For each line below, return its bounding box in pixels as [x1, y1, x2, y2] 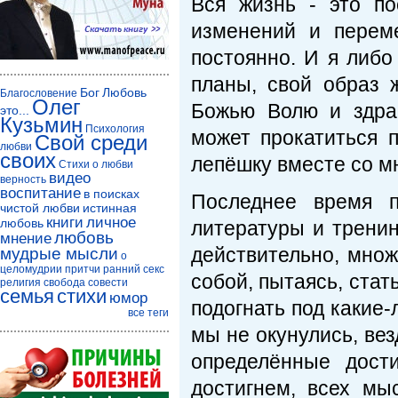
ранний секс [103, 263, 164, 275]
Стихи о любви [59, 158, 133, 171]
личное [86, 214, 136, 231]
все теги [128, 306, 169, 319]
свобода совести [44, 276, 128, 289]
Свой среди [35, 131, 147, 155]
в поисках [84, 187, 139, 201]
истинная [83, 201, 137, 215]
